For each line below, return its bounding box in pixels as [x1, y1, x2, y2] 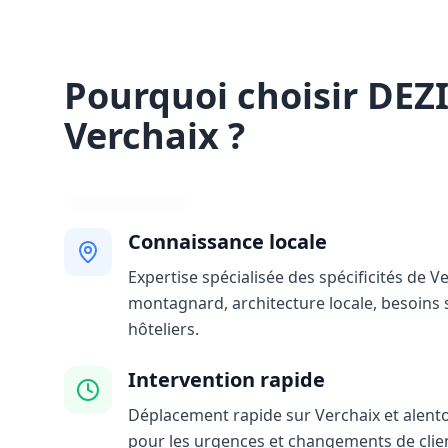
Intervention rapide [128, 366, 325, 393]
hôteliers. [128, 318, 199, 340]
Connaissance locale [128, 228, 327, 255]
